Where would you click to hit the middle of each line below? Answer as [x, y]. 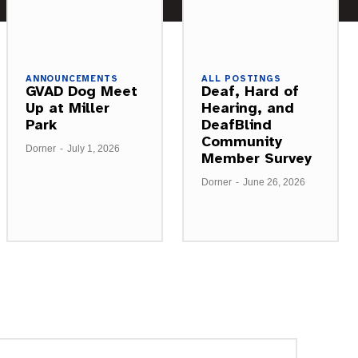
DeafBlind [237, 124]
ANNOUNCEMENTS [72, 78]
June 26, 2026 [274, 182]
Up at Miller [68, 107]
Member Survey [257, 158]
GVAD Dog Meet [82, 91]
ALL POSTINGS [241, 78]
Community [242, 141]
